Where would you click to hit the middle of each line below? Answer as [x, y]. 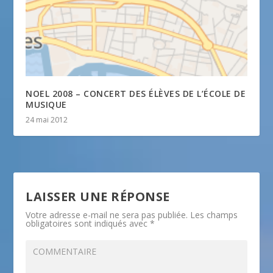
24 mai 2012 [47, 120]
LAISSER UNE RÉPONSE [98, 197]
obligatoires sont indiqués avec [88, 224]
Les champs [214, 215]
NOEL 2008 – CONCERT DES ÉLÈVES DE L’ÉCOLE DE [136, 94]
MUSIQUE [46, 105]
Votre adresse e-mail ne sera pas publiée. [107, 215]
